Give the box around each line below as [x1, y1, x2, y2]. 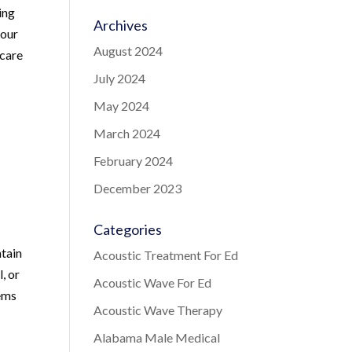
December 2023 [93, 181, 182, 196]
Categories [93, 221, 163, 238]
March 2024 [93, 126, 161, 141]
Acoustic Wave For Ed [93, 275, 212, 290]
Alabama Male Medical [93, 330, 221, 345]
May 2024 [93, 98, 150, 113]
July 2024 [93, 71, 146, 86]
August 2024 [93, 43, 163, 58]
